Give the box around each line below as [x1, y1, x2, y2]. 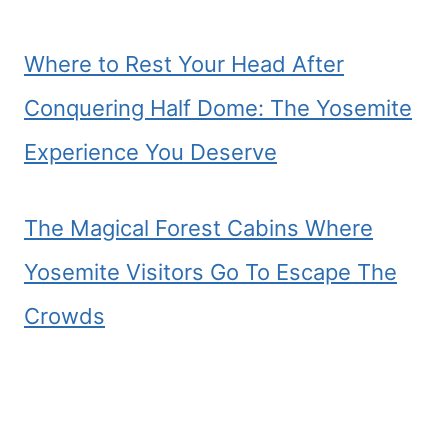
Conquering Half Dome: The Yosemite [24, 95, 412, 121]
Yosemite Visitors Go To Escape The [24, 259, 397, 285]
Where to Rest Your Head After [24, 51, 344, 77]
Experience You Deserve [24, 139, 277, 165]
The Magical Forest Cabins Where [24, 215, 373, 241]
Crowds [24, 303, 105, 329]
